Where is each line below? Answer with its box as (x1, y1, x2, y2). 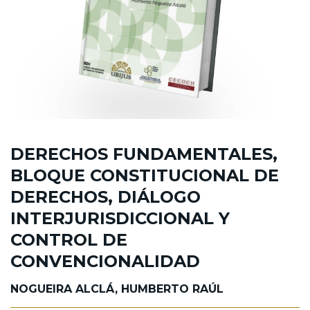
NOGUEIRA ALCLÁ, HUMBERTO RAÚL (10, 282, 224, 296)
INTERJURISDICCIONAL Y (10, 208, 230, 229)
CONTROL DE (10, 230, 127, 250)
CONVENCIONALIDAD (10, 251, 200, 272)
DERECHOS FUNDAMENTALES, (10, 144, 277, 165)
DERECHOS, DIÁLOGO (10, 187, 201, 208)
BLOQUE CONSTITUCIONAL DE (10, 165, 279, 186)
